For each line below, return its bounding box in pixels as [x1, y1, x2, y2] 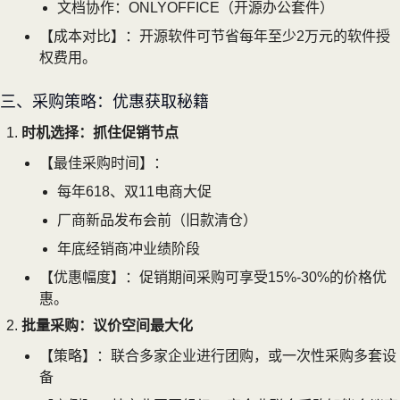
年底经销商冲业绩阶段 [57, 240, 200, 256]
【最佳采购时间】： [39, 154, 168, 171]
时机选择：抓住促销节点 [21, 124, 179, 140]
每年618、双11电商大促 [57, 183, 212, 199]
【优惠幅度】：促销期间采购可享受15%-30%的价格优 [39, 269, 387, 285]
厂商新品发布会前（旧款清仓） [57, 212, 257, 228]
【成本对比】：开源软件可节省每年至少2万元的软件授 [39, 28, 390, 44]
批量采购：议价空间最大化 [21, 317, 193, 333]
